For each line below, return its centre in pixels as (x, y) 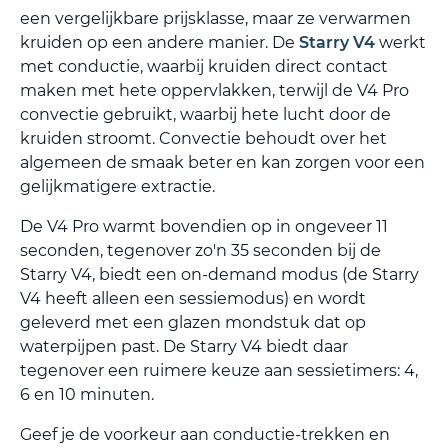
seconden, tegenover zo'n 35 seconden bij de (200, 250)
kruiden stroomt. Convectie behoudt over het (203, 138)
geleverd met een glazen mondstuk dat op (193, 322)
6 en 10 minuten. (87, 394)
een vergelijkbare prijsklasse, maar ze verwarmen (215, 18)
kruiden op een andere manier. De (159, 42)
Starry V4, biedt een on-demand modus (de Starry (219, 274)
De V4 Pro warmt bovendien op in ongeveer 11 (204, 226)
